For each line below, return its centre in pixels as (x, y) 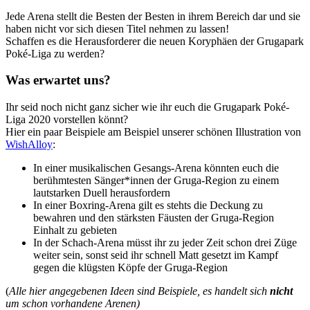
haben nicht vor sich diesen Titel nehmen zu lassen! (117, 28)
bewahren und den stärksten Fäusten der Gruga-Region (154, 218)
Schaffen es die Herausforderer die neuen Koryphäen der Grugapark (155, 41)
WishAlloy (29, 145)
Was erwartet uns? (58, 80)
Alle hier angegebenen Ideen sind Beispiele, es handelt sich (139, 291)
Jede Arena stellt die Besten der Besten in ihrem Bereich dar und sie (153, 16)
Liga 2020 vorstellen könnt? (67, 120)
